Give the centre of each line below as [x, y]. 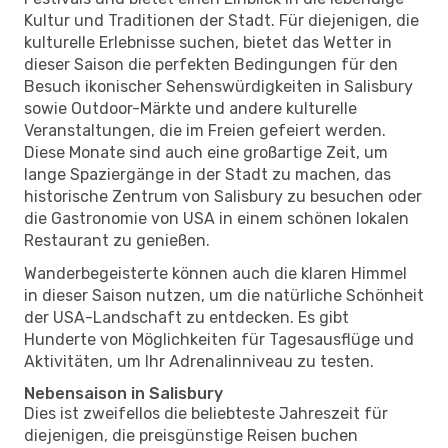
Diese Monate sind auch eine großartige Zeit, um [206, 152]
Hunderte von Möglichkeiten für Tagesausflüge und [219, 339]
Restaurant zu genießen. [117, 240]
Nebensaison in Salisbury [123, 393]
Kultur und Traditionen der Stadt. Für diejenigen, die [221, 20]
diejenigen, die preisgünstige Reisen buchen [191, 435]
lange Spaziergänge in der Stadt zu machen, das [207, 174]
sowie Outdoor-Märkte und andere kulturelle [190, 108]
